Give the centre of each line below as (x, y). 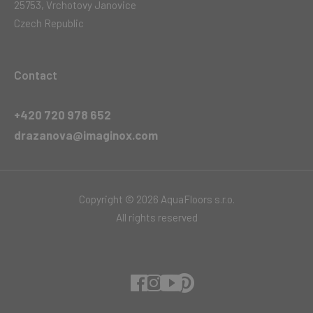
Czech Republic (49, 23)
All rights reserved (156, 217)
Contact (36, 74)
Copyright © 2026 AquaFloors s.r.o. (156, 199)
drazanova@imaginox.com (86, 134)
